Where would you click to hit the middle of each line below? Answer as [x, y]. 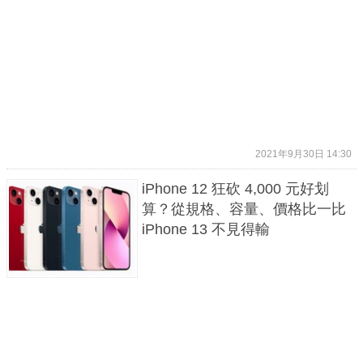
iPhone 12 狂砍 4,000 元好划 [235, 188]
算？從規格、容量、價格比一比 [243, 209]
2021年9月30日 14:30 [303, 154]
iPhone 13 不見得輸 [205, 229]
